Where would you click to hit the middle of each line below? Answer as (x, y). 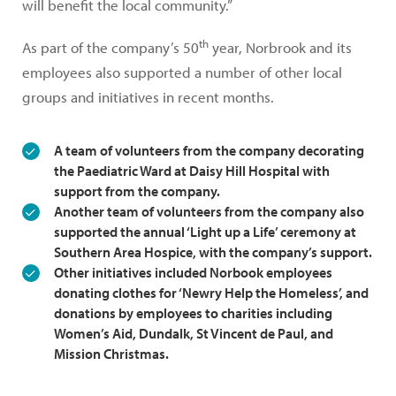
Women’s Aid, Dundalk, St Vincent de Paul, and (194, 334)
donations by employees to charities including (193, 313)
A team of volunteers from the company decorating (209, 151)
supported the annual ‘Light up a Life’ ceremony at (205, 232)
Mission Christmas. (111, 354)
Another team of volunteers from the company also (209, 212)
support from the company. (137, 191)
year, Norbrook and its (280, 48)
